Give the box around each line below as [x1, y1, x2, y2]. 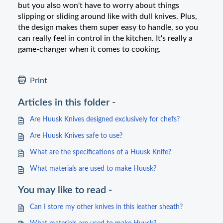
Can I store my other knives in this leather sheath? [30, 204, 183, 211]
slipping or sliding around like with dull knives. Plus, [18, 12, 197, 20]
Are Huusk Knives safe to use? [30, 132, 122, 139]
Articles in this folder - [18, 98, 115, 108]
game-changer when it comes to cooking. [18, 45, 161, 53]
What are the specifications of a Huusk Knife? [30, 149, 171, 156]
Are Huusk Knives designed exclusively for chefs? [30, 116, 180, 123]
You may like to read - [18, 185, 112, 195]
